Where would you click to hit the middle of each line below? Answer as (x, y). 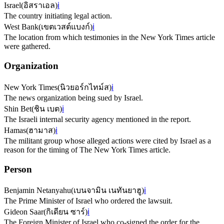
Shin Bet (18, 108)
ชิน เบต (47, 108)
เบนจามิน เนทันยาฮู (107, 190)
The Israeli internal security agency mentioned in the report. (97, 119)
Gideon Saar (24, 212)
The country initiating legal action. (58, 16)
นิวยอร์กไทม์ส (84, 87)
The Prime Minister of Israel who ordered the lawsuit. (88, 201)
